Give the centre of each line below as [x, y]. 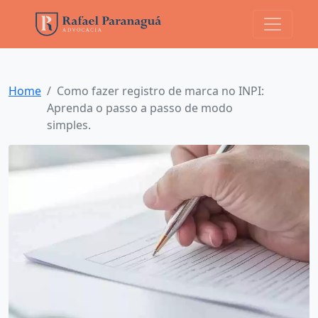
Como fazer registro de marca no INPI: [160, 91]
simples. [69, 125]
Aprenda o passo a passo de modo [140, 108]
